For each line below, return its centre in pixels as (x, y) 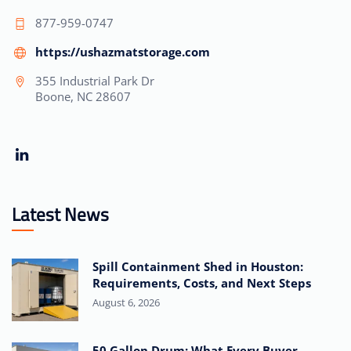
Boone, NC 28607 (83, 97)
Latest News (60, 215)
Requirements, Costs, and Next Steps (203, 283)
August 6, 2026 (126, 303)
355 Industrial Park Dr (95, 81)
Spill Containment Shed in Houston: (198, 267)
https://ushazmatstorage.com (123, 52)
